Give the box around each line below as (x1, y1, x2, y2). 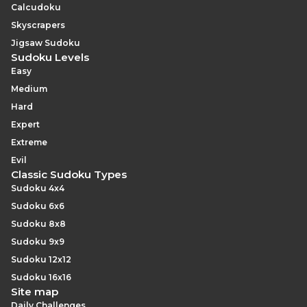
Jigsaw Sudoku (11, 38, 80, 48)
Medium (11, 84, 47, 94)
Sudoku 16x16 (11, 272, 71, 282)
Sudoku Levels (11, 51, 89, 64)
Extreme (11, 137, 47, 147)
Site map (11, 285, 58, 298)
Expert (11, 119, 40, 130)
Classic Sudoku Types (11, 168, 127, 181)
